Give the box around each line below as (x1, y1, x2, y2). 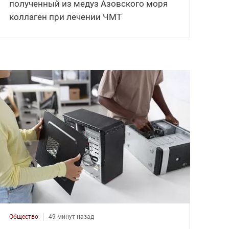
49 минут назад (49, 213, 95, 221)
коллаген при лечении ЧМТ (9, 12, 122, 22)
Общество (9, 213, 39, 221)
